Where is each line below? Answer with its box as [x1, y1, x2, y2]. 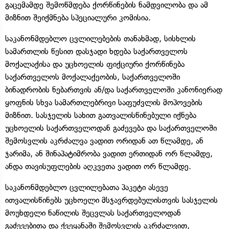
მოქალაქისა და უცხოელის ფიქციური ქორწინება [5, 59, 185, 69]
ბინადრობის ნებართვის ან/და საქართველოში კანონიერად [5, 84, 222, 95]
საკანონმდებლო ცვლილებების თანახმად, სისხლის [5, 33, 196, 43]
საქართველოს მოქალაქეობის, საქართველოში [5, 72, 180, 82]
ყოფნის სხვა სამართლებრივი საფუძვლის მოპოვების [5, 97, 202, 107]
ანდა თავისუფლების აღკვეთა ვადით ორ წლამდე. [5, 161, 191, 171]
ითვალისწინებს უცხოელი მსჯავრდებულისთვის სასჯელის [5, 195, 218, 205]
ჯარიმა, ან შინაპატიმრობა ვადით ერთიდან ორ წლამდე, [5, 148, 213, 158]
